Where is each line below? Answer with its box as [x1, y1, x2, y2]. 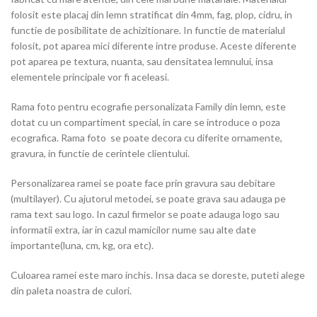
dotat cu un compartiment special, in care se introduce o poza [11, 116, 280, 128]
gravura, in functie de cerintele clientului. [11, 147, 190, 159]
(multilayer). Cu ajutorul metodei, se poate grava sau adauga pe [11, 192, 286, 204]
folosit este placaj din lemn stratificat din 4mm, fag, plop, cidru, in [11, 8, 292, 21]
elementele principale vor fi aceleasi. [11, 71, 169, 83]
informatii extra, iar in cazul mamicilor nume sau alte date [11, 224, 256, 236]
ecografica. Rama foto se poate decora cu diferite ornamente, [11, 132, 282, 144]
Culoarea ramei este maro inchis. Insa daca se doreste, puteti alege [11, 269, 305, 281]
